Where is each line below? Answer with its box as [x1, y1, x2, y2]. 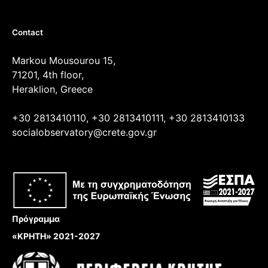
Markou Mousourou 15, [12, 54, 115, 66]
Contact [12, 27, 43, 37]
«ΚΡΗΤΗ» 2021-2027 [12, 231, 100, 242]
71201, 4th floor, [12, 68, 84, 81]
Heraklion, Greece [12, 83, 93, 95]
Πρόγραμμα [12, 214, 60, 224]
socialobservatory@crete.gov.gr [12, 126, 157, 138]
